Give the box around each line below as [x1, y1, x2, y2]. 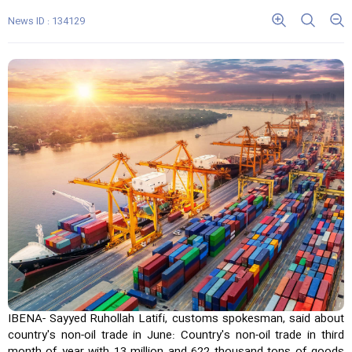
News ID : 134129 [8, 13, 85, 29]
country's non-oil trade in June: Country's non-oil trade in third [8, 326, 344, 345]
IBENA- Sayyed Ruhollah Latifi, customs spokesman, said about [8, 310, 344, 328]
